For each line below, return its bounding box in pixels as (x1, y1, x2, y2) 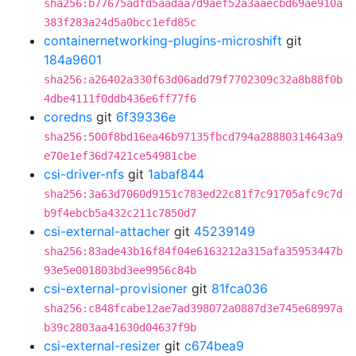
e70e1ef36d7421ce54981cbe (44, 149, 196, 162)
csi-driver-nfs (44, 166, 124, 182)
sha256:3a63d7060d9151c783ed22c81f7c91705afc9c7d (44, 188, 342, 200)
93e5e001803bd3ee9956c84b (44, 264, 196, 277)
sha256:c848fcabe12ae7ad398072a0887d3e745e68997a (44, 302, 342, 315)
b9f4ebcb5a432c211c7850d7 (44, 207, 196, 219)
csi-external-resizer (44, 338, 161, 354)
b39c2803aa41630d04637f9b (44, 321, 196, 334)
